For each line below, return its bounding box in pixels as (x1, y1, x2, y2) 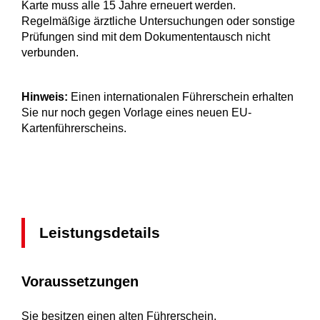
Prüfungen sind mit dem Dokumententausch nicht (21, 31, 270, 44)
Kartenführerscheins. (21, 122, 126, 135)
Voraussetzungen (21, 274, 139, 290)
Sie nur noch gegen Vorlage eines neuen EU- (21, 106, 251, 119)
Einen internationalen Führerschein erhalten (68, 91, 294, 104)
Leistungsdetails (39, 224, 160, 241)
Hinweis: (21, 91, 68, 104)
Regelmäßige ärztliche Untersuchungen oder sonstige (21, 15, 295, 28)
